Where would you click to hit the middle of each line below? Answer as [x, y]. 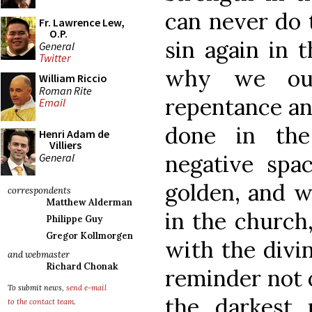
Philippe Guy [74, 219]
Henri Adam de [74, 134]
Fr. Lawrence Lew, [82, 22]
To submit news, [37, 288]
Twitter [55, 58]
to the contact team [41, 302]
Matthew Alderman [89, 202]
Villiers [65, 145]
